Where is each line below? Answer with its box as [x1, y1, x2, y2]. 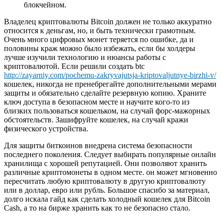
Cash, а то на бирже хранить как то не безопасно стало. [4, 204, 190, 213]
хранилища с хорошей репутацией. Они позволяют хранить [4, 159, 207, 168]
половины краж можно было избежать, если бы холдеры [4, 44, 195, 53]
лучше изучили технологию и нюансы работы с [4, 53, 166, 62]
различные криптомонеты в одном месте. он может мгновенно [4, 168, 217, 177]
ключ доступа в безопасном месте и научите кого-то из [4, 98, 189, 107]
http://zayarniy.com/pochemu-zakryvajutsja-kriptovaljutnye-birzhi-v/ [4, 71, 216, 80]
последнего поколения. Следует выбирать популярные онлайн [4, 150, 216, 159]
